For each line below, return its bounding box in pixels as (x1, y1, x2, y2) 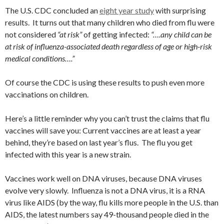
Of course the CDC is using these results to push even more (5, 77, 204, 87)
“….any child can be (151, 29, 211, 39)
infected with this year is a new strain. (5, 149, 131, 159)
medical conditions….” (5, 53, 74, 63)
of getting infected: (82, 29, 151, 39)
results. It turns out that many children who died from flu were (5, 17, 214, 27)
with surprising (154, 5, 206, 15)
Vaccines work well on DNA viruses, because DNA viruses (5, 173, 202, 183)
